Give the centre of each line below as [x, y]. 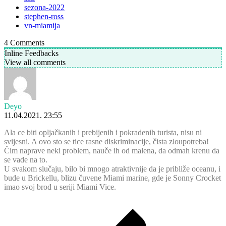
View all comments [35, 63]
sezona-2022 [44, 8]
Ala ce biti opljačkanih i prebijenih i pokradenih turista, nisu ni [103, 133]
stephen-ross [44, 17]
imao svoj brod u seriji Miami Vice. [60, 187]
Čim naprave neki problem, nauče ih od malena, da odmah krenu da [112, 151]
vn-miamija [42, 26]
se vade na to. [26, 160]
